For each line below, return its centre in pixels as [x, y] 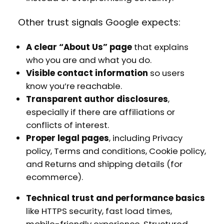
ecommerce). [54, 177]
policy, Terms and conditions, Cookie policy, [116, 151]
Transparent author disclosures [97, 99]
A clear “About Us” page [80, 47]
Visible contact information [87, 73]
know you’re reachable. [74, 86]
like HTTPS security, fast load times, [99, 211]
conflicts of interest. [67, 125]
